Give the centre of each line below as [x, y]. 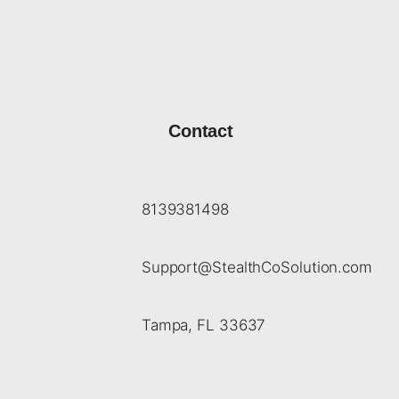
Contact [201, 131]
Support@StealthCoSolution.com [256, 267]
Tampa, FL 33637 [204, 325]
